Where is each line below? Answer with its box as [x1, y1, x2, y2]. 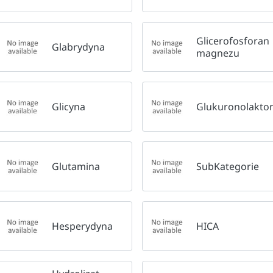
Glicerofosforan [196, 34, 270, 48]
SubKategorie [196, 159, 260, 173]
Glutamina [52, 159, 100, 173]
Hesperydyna [52, 219, 113, 233]
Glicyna [52, 99, 85, 113]
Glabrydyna [52, 40, 105, 54]
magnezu [196, 46, 240, 60]
